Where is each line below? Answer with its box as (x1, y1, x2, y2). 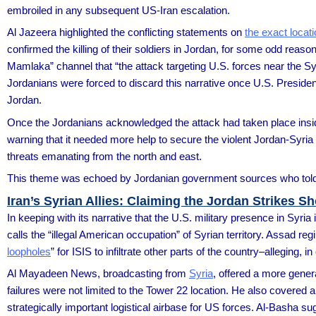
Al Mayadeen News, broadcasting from (7, 267, 189, 279)
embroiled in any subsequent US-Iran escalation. (7, 4, 230, 16)
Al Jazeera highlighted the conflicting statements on (7, 26, 245, 38)
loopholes (7, 245, 51, 257)
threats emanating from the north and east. (7, 150, 202, 162)
